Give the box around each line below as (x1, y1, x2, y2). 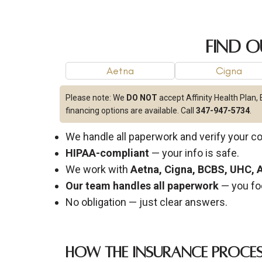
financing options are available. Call (65, 105, 196, 115)
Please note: (65, 92, 113, 102)
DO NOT (126, 92, 157, 102)
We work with (65, 163, 130, 175)
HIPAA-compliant (65, 146, 149, 159)
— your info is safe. (149, 146, 239, 159)
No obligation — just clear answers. (65, 195, 227, 208)
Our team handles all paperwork (65, 179, 219, 192)
